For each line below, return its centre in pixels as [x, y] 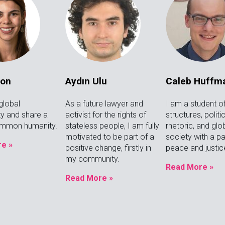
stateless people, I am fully [112, 126]
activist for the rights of [105, 115]
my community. [92, 159]
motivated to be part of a [109, 137]
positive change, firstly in [108, 148]
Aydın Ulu [86, 81]
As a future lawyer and [104, 104]
